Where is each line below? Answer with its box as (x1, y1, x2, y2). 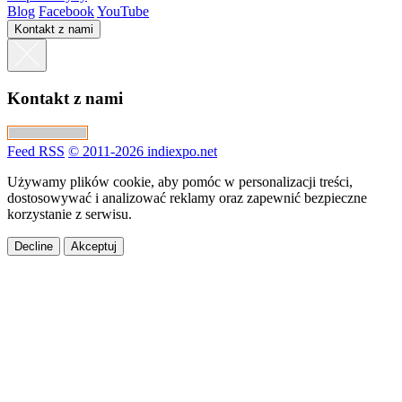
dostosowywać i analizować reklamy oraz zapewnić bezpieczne (7, 189, 367, 205)
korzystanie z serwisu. (7, 205, 132, 222)
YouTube (97, 4, 149, 20)
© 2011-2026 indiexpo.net (68, 143, 217, 159)
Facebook (39, 4, 94, 20)
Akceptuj (71, 239, 117, 253)
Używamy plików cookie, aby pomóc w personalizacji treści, (7, 173, 353, 189)
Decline (14, 239, 53, 253)
